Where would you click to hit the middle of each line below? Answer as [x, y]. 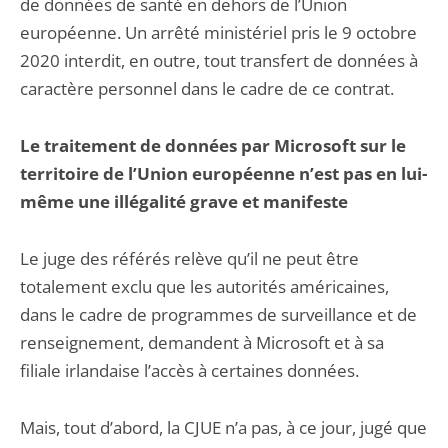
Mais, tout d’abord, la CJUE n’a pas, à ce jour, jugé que [223, 427]
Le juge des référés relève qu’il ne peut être [189, 258]
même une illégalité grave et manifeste [184, 201]
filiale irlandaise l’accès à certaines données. [189, 370]
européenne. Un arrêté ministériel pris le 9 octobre [218, 32]
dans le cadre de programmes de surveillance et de [218, 314]
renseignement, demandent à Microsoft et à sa [202, 342]
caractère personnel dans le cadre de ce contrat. [207, 88]
